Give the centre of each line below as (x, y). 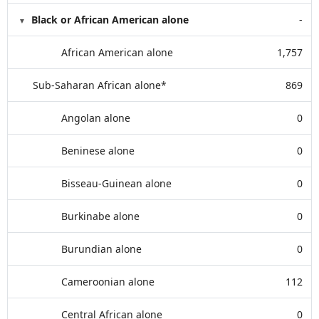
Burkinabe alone (100, 216)
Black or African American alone (110, 20)
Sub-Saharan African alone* (100, 85)
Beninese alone (98, 151)
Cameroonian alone (108, 282)
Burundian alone (101, 249)
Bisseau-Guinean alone (116, 183)
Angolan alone (96, 118)
